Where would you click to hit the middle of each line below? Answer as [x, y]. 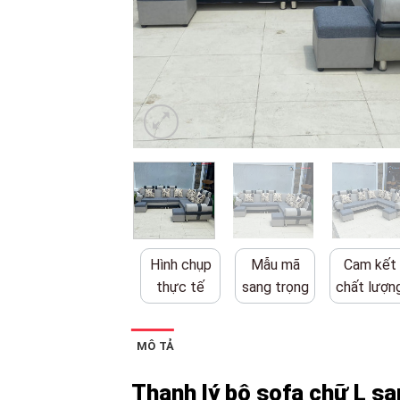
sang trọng [275, 287]
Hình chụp [180, 264]
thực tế [181, 287]
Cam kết [370, 264]
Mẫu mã [275, 264]
